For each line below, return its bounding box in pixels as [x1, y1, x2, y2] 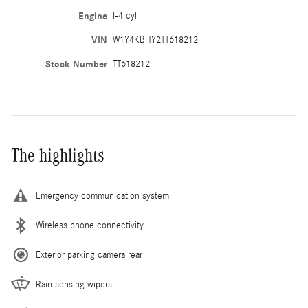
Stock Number [45, 58, 107, 70]
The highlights [11, 144, 104, 166]
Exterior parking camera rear [36, 249, 142, 261]
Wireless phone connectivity [36, 219, 144, 231]
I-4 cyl [112, 10, 137, 21]
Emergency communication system [36, 190, 169, 201]
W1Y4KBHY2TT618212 [112, 34, 198, 45]
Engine [78, 10, 107, 22]
